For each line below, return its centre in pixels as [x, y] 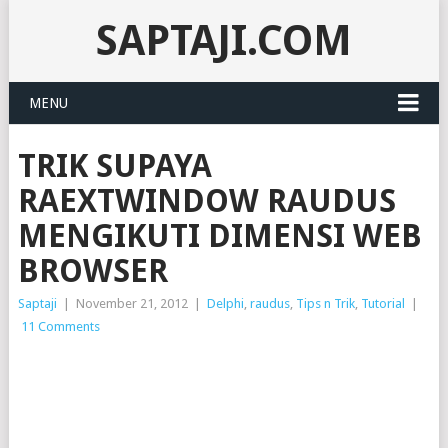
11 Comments [60, 326]
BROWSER [92, 271]
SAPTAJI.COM [223, 40]
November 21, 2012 [131, 303]
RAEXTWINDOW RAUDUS [206, 201]
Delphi [225, 303]
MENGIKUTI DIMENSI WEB [219, 236]
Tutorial [382, 303]
